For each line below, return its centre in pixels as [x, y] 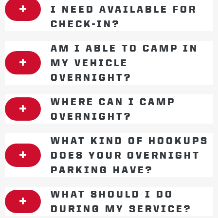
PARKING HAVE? [102, 170]
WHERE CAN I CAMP [113, 102]
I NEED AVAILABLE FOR [124, 9]
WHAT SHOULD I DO [112, 194]
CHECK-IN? [85, 24]
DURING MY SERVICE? [121, 209]
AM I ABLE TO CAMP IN [125, 48]
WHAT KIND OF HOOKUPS [130, 141]
